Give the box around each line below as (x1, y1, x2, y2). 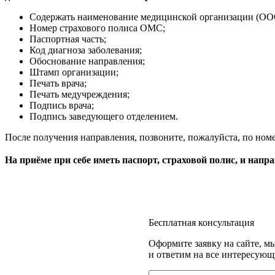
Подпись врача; (29, 99, 94, 110)
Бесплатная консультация (149, 217, 254, 228)
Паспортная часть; (29, 33, 106, 44)
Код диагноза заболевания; (29, 44, 142, 55)
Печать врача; (29, 77, 87, 88)
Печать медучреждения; (29, 88, 130, 99)
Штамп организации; (29, 66, 118, 77)
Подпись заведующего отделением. (29, 110, 178, 122)
